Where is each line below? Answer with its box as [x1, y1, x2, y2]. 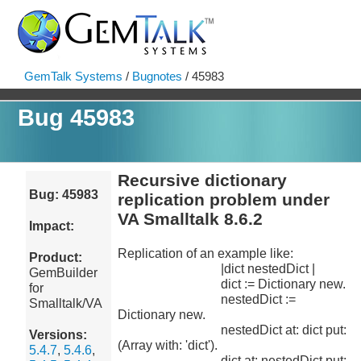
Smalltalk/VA [29, 297, 103, 310]
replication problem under [117, 190, 330, 209]
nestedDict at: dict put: [117, 323, 346, 337]
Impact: [29, 219, 75, 233]
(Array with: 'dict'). [117, 338, 218, 352]
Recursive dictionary [117, 171, 287, 189]
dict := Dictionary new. [117, 277, 346, 291]
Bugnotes [132, 69, 182, 83]
